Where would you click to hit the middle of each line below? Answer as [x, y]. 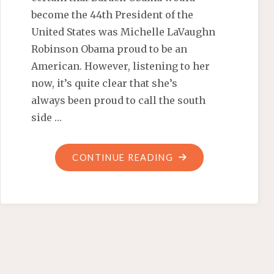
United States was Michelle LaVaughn [124, 32]
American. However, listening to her [121, 66]
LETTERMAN [202, 208]
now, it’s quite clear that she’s [105, 83]
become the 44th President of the [113, 15]
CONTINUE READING [123, 158]
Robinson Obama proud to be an [109, 49]
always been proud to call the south [119, 101]
